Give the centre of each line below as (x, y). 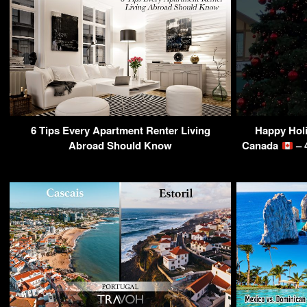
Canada (262, 145)
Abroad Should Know (120, 145)
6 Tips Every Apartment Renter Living (120, 130)
